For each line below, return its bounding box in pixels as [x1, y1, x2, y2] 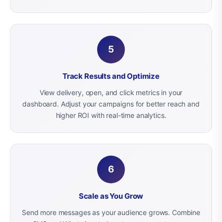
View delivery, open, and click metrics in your [39, 88, 183, 97]
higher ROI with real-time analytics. [55, 111, 166, 119]
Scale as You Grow [78, 191, 144, 201]
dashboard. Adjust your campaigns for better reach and [22, 100, 200, 108]
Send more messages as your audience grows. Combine [22, 208, 200, 217]
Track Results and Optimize [62, 71, 160, 81]
